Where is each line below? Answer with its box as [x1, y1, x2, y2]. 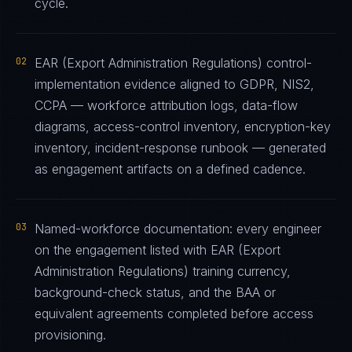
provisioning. [35, 327, 106, 343]
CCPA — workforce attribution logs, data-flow [35, 97, 298, 113]
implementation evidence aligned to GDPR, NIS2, [35, 76, 314, 92]
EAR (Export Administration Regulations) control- [35, 55, 312, 71]
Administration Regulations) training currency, [35, 263, 291, 279]
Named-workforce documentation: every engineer [35, 221, 321, 236]
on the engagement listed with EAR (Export [35, 242, 280, 258]
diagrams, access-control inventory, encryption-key [35, 119, 331, 134]
